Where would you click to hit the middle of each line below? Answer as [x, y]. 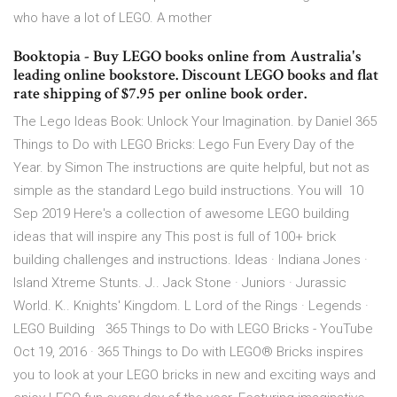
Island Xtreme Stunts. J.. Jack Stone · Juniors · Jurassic [180, 283]
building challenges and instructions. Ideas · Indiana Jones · [191, 260]
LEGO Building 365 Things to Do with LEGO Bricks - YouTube [193, 329]
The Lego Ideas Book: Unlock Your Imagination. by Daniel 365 [195, 122]
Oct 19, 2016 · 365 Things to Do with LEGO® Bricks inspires [188, 352]
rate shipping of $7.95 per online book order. [160, 94]
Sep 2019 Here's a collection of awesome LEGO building [181, 214]
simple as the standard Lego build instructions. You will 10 [188, 191]
